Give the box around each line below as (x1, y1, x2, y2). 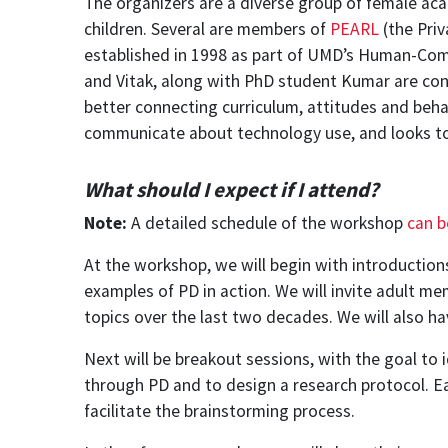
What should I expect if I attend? (84, 176, 379, 204)
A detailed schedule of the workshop (127, 212, 407, 235)
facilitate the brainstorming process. (84, 400, 355, 423)
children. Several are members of (84, 17, 330, 40)
